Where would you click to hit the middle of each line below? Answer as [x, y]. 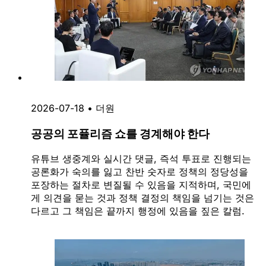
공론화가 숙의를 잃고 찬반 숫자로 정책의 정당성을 [140, 172]
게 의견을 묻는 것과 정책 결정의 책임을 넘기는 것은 [142, 198]
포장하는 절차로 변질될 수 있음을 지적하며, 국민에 [141, 185]
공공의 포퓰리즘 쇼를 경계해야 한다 [120, 134]
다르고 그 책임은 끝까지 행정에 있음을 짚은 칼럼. [138, 211]
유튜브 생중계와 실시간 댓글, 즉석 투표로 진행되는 [141, 159]
